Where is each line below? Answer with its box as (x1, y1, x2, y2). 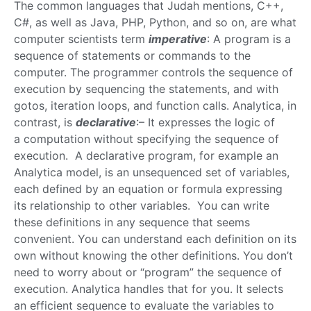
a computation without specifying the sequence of (14, 132, 279, 146)
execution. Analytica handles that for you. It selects (14, 282, 283, 296)
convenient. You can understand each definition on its (14, 232, 296, 246)
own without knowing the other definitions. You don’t (14, 249, 293, 263)
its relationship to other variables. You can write (14, 199, 269, 213)
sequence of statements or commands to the (14, 49, 251, 63)
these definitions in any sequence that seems (14, 215, 250, 230)
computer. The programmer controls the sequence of (14, 65, 293, 80)
